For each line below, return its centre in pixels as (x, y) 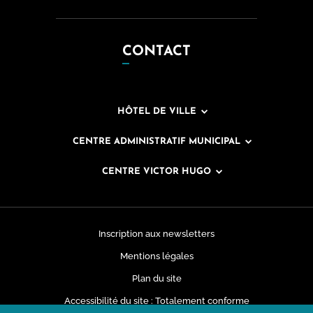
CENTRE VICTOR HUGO (156, 172)
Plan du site (156, 279)
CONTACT (156, 52)
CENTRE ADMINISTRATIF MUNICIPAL (156, 142)
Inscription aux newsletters (156, 234)
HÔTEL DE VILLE (156, 112)
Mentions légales (156, 256)
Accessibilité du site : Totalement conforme (156, 301)
